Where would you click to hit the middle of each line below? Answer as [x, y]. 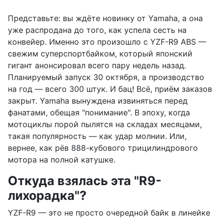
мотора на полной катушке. [62, 159]
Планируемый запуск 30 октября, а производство [106, 77]
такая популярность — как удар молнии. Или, [97, 136]
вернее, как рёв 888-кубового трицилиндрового [103, 148]
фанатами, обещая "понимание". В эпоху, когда [99, 112]
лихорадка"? [47, 195]
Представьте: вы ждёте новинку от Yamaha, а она [105, 18]
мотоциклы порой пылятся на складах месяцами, [105, 124]
